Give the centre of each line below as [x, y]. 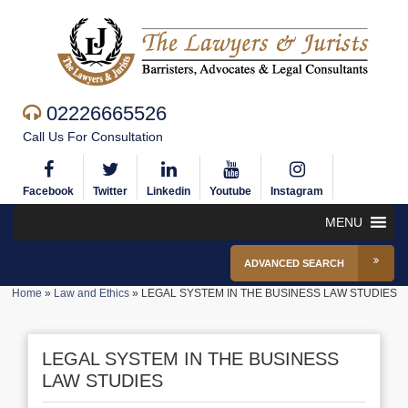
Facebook [48, 191]
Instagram [297, 191]
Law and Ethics [91, 293]
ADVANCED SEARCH [294, 263]
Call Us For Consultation [93, 137]
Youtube [230, 191]
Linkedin [168, 191]
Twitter [110, 191]
